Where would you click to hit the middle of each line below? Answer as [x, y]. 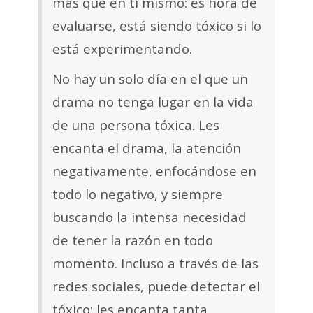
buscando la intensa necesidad [150, 217]
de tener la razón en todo [133, 240]
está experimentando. [122, 49]
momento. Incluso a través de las [155, 263]
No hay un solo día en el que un [150, 79]
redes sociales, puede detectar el [156, 286]
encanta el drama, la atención [147, 148]
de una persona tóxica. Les [136, 125]
